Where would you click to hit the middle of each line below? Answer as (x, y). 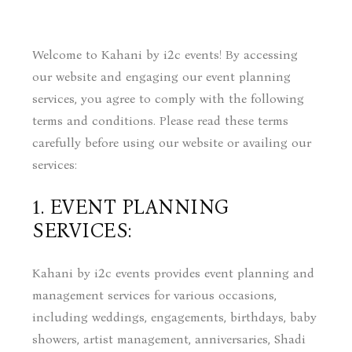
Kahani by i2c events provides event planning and (174, 273)
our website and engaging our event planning (162, 77)
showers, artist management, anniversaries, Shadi (169, 339)
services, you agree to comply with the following (169, 99)
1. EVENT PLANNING (131, 207)
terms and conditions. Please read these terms (161, 121)
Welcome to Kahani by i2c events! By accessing (165, 55)
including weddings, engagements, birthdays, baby (175, 317)
